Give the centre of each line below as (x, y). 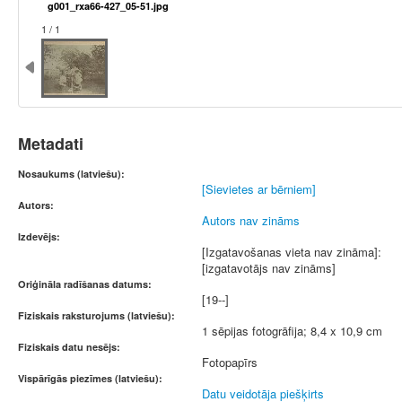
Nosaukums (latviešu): (71, 174)
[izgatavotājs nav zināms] (269, 268)
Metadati (51, 144)
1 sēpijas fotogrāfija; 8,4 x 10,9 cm (292, 331)
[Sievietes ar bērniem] (259, 189)
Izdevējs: (39, 236)
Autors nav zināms (251, 220)
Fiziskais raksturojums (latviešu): (96, 315)
